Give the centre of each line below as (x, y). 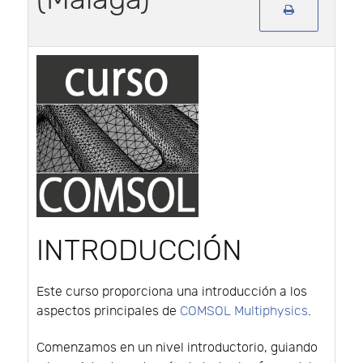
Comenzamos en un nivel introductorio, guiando (177, 348)
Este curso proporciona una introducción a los (172, 292)
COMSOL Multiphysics (244, 311)
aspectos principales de (108, 311)
